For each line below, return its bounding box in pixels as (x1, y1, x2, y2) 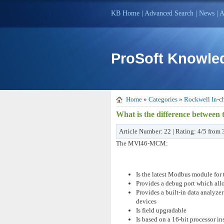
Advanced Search (144, 9, 193, 17)
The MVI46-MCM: (116, 139, 168, 147)
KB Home (111, 9, 139, 17)
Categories (148, 95, 177, 103)
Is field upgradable (136, 206, 186, 214)
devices (136, 197, 156, 205)
